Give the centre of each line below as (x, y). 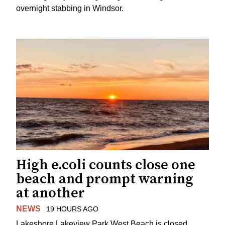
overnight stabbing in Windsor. (70, 8)
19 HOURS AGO (72, 209)
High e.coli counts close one (106, 165)
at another (50, 193)
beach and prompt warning (105, 179)
